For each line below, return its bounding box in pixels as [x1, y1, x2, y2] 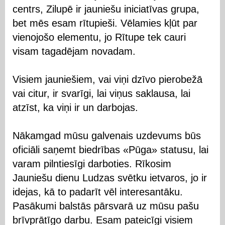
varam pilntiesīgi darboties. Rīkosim [13, 158, 171, 169]
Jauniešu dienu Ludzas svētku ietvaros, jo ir [13, 172, 207, 183]
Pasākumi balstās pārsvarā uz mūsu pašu [13, 200, 199, 211]
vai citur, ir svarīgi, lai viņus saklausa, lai [13, 87, 190, 99]
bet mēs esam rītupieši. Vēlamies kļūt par [13, 17, 197, 29]
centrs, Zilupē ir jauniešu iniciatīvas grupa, [13, 3, 199, 15]
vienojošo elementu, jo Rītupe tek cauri [13, 31, 186, 43]
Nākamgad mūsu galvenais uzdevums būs [13, 130, 201, 141]
